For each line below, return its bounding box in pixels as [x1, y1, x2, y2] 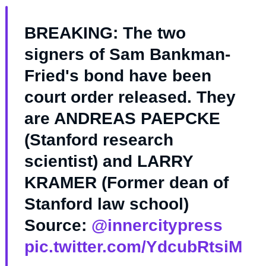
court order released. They [24, 88, 236, 107]
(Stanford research [24, 131, 173, 150]
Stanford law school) [24, 195, 189, 214]
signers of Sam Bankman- [24, 45, 230, 64]
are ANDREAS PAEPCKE [24, 109, 220, 128]
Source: [24, 216, 91, 235]
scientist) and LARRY [24, 152, 193, 171]
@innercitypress [91, 216, 223, 235]
